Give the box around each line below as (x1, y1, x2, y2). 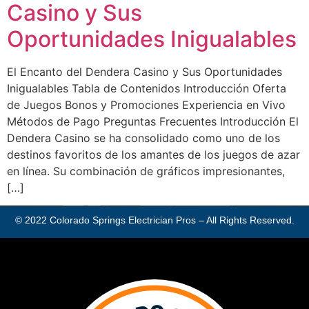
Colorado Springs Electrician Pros (49, 215, 196, 226)
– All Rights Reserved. (195, 215, 295, 226)
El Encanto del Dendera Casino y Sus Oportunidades (7, 64, 282, 79)
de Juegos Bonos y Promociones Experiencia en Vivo (7, 97, 286, 112)
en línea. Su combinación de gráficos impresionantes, (7, 163, 285, 178)
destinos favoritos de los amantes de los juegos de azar (7, 147, 300, 161)
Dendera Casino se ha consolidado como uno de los (7, 130, 280, 145)
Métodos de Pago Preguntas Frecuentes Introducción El (7, 114, 299, 128)
